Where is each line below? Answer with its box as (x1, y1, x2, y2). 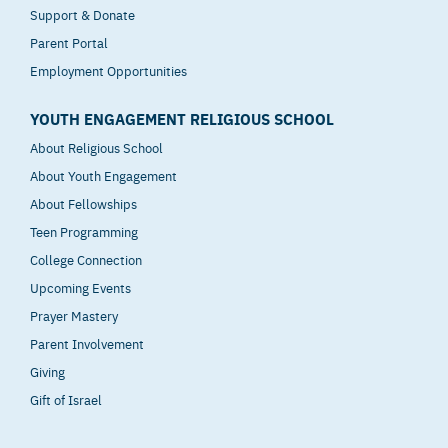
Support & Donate (30, 4, 135, 23)
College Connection (30, 250, 142, 269)
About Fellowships (30, 194, 137, 213)
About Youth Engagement (30, 166, 177, 185)
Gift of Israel (30, 390, 102, 409)
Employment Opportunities (30, 60, 187, 79)
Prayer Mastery (30, 306, 118, 325)
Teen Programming (30, 222, 138, 241)
